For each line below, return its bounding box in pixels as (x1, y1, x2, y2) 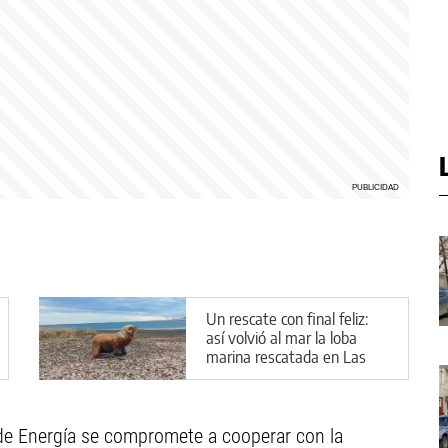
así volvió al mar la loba (206, 327, 357, 348)
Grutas (206, 365, 250, 386)
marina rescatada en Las (206, 346, 366, 367)
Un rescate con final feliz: (206, 308, 368, 329)
